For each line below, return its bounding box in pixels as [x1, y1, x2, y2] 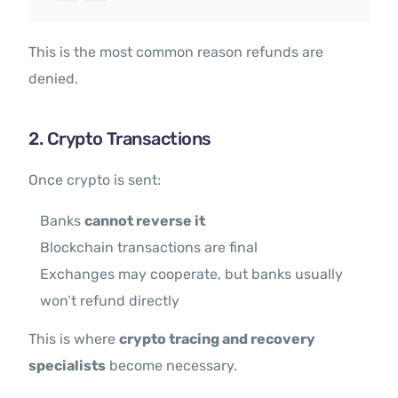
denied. [28, 70, 79, 88]
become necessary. [106, 357, 238, 375]
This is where [28, 330, 120, 348]
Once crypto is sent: [28, 171, 162, 189]
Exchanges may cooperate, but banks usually [40, 266, 344, 283]
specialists [28, 357, 107, 375]
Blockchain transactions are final [40, 239, 259, 257]
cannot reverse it [84, 212, 206, 230]
